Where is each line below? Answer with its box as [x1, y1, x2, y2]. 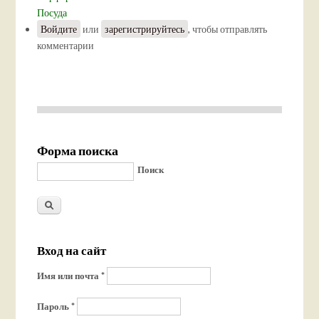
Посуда [37, 6, 68, 19]
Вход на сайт [37, 243, 107, 258]
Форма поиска [37, 142, 119, 159]
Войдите [41, 23, 78, 36]
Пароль [37, 300, 72, 313]
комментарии [37, 39, 95, 52]
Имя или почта [37, 270, 102, 282]
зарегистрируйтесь [105, 23, 185, 36]
